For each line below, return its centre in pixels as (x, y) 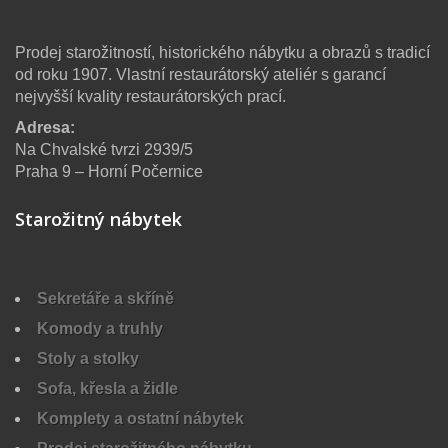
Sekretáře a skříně (105, 298)
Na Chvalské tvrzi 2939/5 (104, 149)
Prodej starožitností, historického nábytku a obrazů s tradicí (222, 52)
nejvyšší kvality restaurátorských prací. (150, 96)
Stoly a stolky (88, 358)
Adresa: (45, 127)
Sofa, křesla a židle (107, 388)
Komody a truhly (100, 328)
